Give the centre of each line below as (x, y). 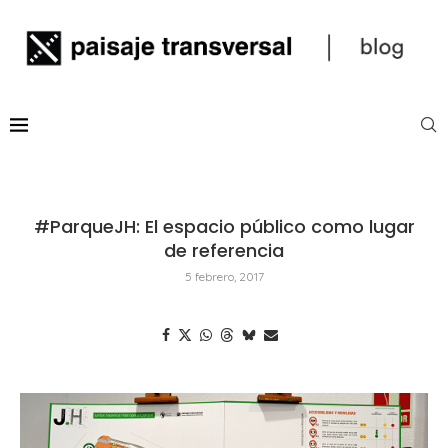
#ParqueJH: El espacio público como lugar (224, 226)
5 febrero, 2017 (224, 276)
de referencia (224, 250)
